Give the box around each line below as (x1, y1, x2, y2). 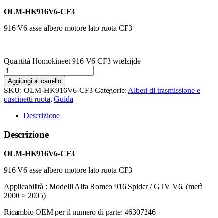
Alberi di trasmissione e (128, 86, 200, 95)
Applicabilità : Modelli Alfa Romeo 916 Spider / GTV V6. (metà (4, 182, 203, 191)
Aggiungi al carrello (8, 77, 61, 85)
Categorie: (95, 86, 128, 95)
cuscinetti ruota (4, 95, 50, 104)
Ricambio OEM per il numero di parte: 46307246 (4, 207, 156, 216)
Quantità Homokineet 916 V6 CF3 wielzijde (4, 57, 141, 66)
